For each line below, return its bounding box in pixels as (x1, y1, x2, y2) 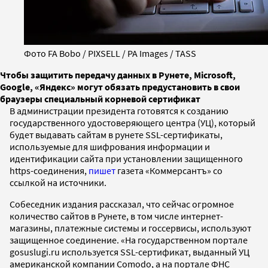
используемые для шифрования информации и (10, 140, 210, 153)
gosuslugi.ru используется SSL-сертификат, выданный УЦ (10, 245, 249, 258)
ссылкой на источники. (10, 176, 106, 188)
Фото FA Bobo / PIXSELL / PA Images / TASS (24, 47, 196, 59)
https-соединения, (10, 164, 89, 176)
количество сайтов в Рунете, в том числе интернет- (10, 209, 223, 222)
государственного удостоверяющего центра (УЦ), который (10, 116, 255, 129)
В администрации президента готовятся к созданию (10, 104, 229, 117)
